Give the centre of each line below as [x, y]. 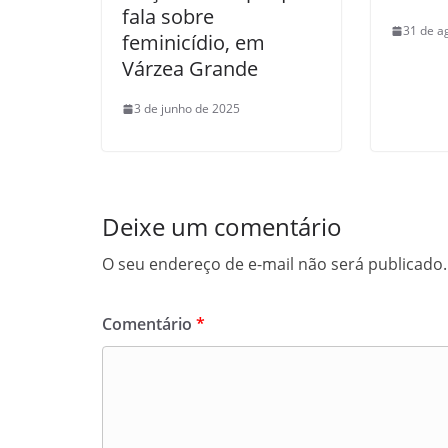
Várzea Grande [190, 68]
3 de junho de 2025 [187, 108]
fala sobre [168, 16]
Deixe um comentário [222, 226]
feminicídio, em [193, 42]
